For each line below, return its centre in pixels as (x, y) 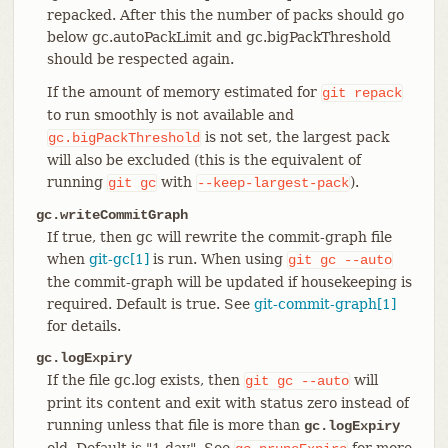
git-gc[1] (118, 258)
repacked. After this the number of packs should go (225, 14)
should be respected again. (140, 58)
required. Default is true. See (150, 303)
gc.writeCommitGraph (111, 214)
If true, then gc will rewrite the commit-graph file (219, 236)
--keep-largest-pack (272, 182)
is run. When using (217, 258)
